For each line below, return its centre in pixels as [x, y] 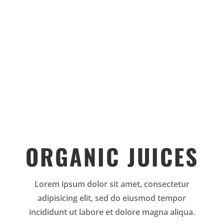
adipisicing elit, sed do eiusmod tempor [112, 198]
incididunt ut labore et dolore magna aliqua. [112, 212]
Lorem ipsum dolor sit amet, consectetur [112, 184]
